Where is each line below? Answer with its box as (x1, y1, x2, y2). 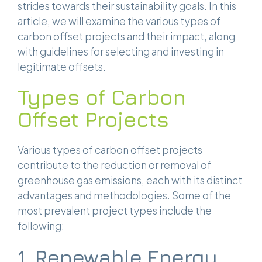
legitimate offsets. (18, 60, 106, 74)
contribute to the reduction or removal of (18, 158, 211, 172)
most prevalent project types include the (18, 204, 212, 218)
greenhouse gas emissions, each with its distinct (18, 174, 242, 187)
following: (18, 219, 64, 233)
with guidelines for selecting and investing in (18, 45, 224, 58)
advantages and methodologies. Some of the (18, 189, 231, 202)
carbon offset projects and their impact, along (18, 30, 235, 43)
